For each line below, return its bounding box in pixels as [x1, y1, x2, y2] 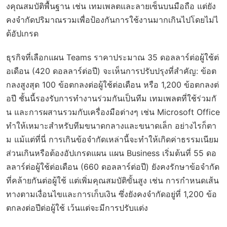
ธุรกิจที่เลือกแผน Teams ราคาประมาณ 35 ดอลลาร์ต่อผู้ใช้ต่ [6, 52, 219, 62]
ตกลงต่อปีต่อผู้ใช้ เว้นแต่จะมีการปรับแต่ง [6, 203, 148, 213]
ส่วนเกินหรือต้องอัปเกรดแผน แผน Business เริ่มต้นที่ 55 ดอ [6, 148, 216, 158]
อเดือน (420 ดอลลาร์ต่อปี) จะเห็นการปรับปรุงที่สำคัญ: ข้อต [6, 66, 216, 76]
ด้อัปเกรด [6, 28, 39, 39]
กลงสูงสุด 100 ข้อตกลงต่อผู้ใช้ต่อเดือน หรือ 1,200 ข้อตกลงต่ [6, 80, 219, 90]
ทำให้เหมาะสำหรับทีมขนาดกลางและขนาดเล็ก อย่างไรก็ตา [6, 121, 216, 131]
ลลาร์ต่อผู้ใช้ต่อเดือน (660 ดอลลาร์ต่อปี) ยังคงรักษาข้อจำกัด [6, 162, 219, 172]
